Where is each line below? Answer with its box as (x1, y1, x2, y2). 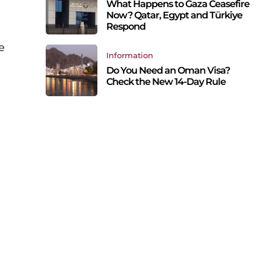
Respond (106, 20, 145, 32)
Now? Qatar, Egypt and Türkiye (106, 9, 242, 21)
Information (106, 50, 153, 61)
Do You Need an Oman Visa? (106, 65, 230, 77)
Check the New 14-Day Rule (106, 76, 226, 88)
